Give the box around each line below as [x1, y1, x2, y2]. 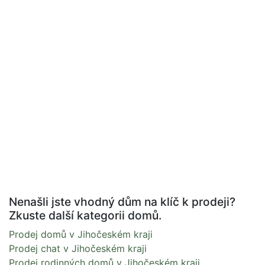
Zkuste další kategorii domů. [9, 208, 161, 222]
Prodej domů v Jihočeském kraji [9, 228, 153, 240]
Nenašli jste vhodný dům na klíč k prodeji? [9, 195, 235, 209]
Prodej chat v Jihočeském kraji [9, 243, 147, 254]
